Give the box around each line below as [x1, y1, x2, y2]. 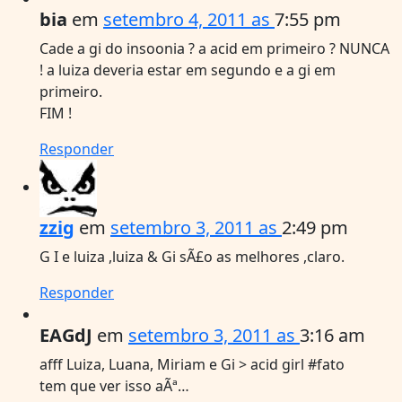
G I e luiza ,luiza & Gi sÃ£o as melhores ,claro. [39, 246, 345, 267]
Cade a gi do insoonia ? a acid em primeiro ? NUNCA [39, 38, 389, 58]
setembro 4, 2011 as [103, 6, 275, 31]
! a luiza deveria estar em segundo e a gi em [39, 59, 336, 80]
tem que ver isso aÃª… [39, 375, 189, 396]
